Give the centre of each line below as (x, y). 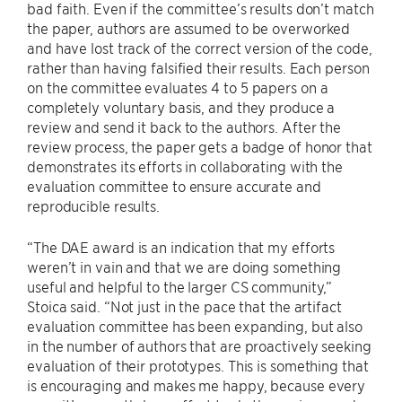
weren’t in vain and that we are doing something (184, 267)
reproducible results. (93, 205)
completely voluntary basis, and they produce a (181, 107)
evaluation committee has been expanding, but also (195, 326)
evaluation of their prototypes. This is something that (198, 365)
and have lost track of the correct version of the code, (200, 48)
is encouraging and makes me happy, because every (197, 385)
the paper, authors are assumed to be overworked (189, 28)
